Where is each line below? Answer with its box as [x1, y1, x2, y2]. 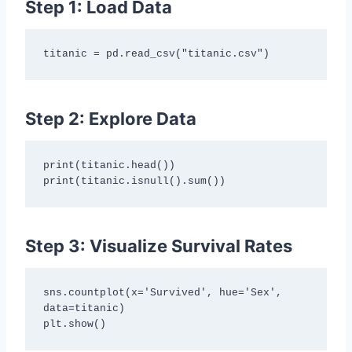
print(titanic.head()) [42, 159, 175, 171]
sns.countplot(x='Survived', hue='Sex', [42, 287, 282, 299]
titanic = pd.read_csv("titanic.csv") [42, 48, 269, 60]
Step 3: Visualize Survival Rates [25, 235, 292, 256]
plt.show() [42, 318, 106, 330]
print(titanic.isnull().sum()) [42, 175, 225, 187]
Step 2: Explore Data [25, 108, 196, 129]
